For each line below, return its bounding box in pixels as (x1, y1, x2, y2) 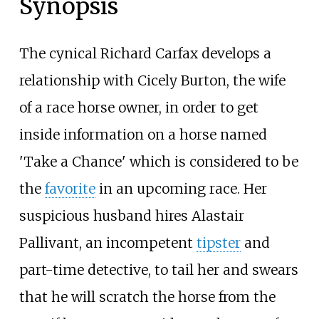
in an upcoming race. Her (95, 179, 267, 197)
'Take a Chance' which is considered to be (19, 152, 298, 170)
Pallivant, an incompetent (19, 234, 197, 251)
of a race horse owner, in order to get (19, 98, 258, 116)
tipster (196, 234, 241, 251)
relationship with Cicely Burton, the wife (19, 71, 286, 89)
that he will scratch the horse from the (19, 288, 276, 305)
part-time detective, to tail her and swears (19, 261, 298, 278)
